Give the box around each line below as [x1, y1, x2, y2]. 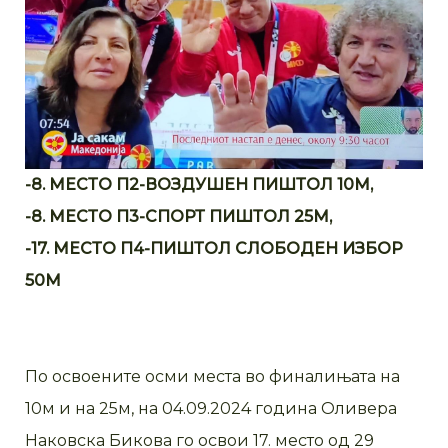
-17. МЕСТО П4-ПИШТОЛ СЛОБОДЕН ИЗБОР [25, 239, 403, 259]
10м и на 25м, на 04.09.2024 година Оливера [25, 399, 397, 419]
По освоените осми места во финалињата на [25, 367, 400, 387]
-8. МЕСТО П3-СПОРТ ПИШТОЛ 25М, [25, 207, 332, 227]
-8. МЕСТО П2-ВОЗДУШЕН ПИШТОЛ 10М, [25, 175, 373, 195]
